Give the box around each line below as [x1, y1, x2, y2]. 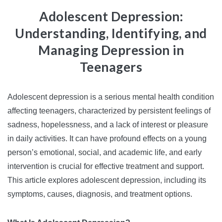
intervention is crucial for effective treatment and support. [7, 162, 204, 170]
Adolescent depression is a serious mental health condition [7, 93, 214, 101]
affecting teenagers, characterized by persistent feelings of [7, 107, 211, 115]
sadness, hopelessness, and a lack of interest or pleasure [7, 120, 208, 129]
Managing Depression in [38, 42, 184, 58]
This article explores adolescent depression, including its [7, 176, 206, 184]
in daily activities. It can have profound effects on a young [7, 134, 207, 143]
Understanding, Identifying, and [15, 25, 207, 41]
